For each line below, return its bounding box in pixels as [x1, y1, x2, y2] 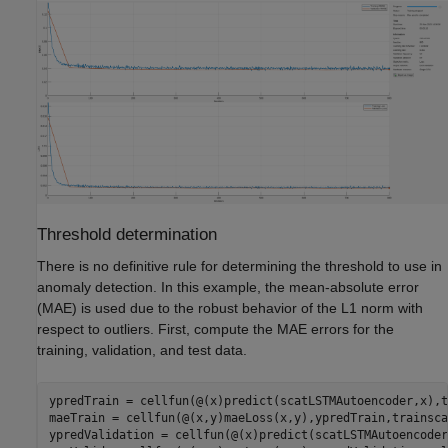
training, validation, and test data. [37, 341, 247, 358]
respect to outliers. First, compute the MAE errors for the [37, 320, 394, 337]
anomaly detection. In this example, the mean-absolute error [37, 278, 419, 295]
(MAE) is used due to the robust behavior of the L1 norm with [37, 299, 423, 316]
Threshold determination [37, 225, 217, 245]
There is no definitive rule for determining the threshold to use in [37, 257, 442, 274]
